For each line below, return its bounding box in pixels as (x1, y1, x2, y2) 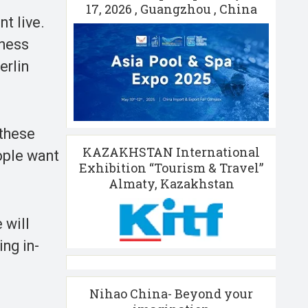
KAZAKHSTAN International (82, 143, 260, 160)
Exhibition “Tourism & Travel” (79, 159, 263, 176)
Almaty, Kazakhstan (108, 175, 234, 192)
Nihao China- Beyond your (89, 285, 253, 302)
